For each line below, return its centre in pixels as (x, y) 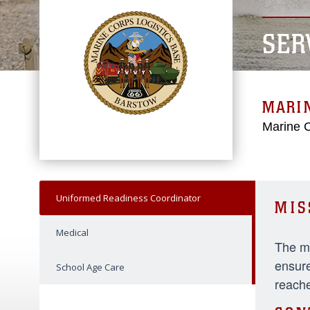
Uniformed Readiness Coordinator (128, 198)
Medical (72, 232)
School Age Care (90, 267)
